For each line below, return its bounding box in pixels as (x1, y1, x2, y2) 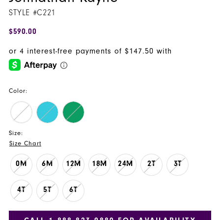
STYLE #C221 (8, 8, 55, 17)
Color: (8, 87, 27, 94)
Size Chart (9, 140, 42, 147)
